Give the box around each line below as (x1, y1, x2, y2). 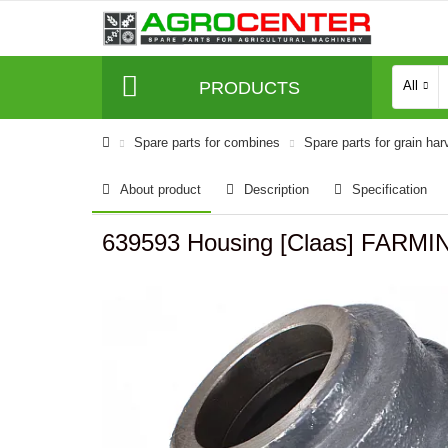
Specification (352, 182, 427, 197)
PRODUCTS (198, 77, 300, 98)
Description (244, 182, 309, 197)
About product (120, 182, 201, 197)
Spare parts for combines (134, 135, 280, 150)
